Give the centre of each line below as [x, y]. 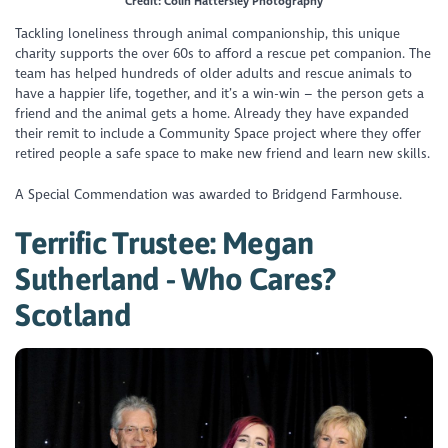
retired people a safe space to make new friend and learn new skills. [223, 154]
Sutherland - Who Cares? [175, 278]
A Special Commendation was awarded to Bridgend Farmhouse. [209, 194]
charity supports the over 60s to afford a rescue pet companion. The [223, 54]
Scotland [73, 314]
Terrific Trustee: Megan [164, 242]
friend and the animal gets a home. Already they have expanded [212, 114]
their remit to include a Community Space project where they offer [218, 134]
